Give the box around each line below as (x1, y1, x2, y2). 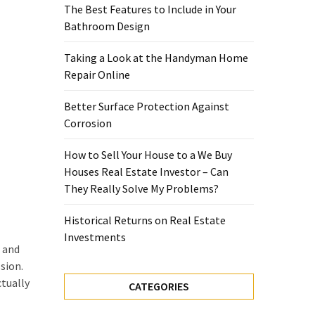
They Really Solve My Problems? (64, 181, 219, 196)
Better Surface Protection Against (64, 99, 229, 114)
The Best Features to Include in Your (64, 2, 236, 17)
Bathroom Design (64, 19, 150, 34)
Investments (64, 230, 126, 245)
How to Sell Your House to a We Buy (64, 148, 232, 162)
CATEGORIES (129, 279, 189, 294)
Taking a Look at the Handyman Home (64, 51, 248, 65)
